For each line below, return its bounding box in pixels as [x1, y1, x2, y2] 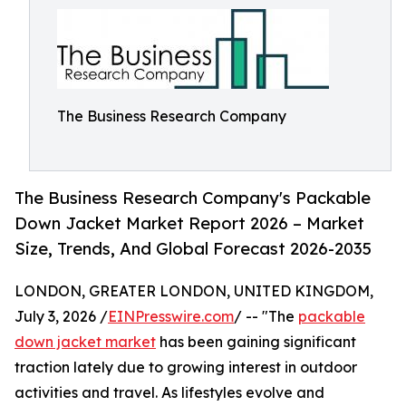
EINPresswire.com [108, 307, 234, 326]
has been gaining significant [156, 333, 356, 352]
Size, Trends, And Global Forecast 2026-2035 [14, 238, 372, 259]
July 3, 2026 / [14, 307, 108, 326]
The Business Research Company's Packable [14, 188, 371, 208]
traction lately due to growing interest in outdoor [14, 358, 357, 377]
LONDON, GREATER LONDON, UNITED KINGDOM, [14, 282, 373, 301]
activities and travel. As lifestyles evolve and [14, 383, 324, 402]
